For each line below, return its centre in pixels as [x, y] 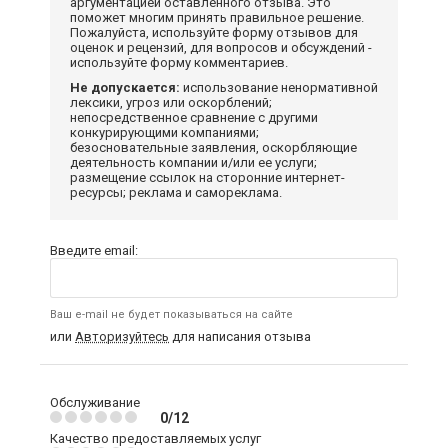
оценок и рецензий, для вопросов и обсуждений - [221, 47]
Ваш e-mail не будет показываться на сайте [171, 314]
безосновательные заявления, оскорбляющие [213, 147]
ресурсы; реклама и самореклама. [176, 192]
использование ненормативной [279, 87]
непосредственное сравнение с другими [194, 117]
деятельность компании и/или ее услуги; [193, 162]
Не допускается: [125, 87]
